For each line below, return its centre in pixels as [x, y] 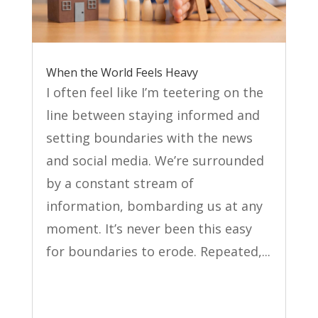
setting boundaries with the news [149, 138]
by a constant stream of [120, 183]
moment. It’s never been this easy [149, 229]
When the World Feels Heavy [122, 73]
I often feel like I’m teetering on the [154, 93]
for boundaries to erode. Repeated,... [158, 252]
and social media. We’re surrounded [155, 161]
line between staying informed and [153, 115]
